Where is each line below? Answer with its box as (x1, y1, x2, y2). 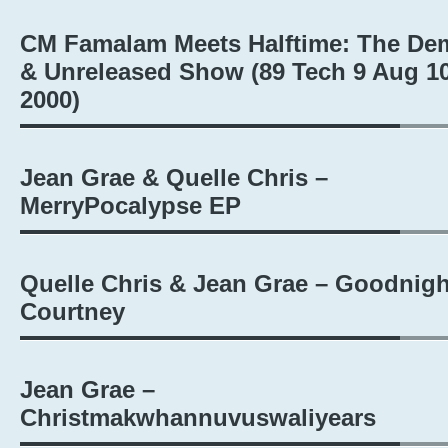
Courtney (20, 298, 125, 325)
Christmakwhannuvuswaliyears (20, 404, 376, 431)
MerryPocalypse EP (20, 192, 241, 219)
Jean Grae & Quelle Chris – (20, 164, 328, 191)
